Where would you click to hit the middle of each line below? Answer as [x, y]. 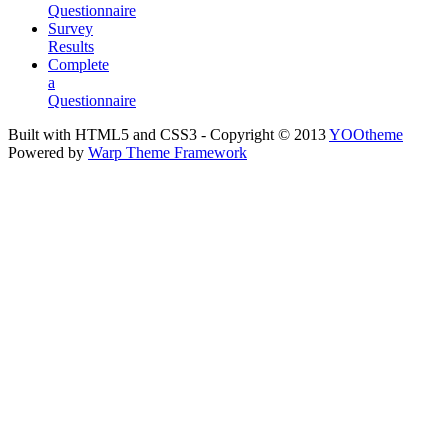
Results [71, 47]
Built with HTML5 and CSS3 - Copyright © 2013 [168, 135]
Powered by [48, 153]
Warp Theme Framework [167, 153]
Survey [70, 29]
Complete [78, 65]
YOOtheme [366, 135]
